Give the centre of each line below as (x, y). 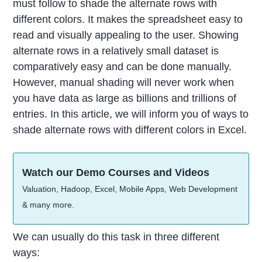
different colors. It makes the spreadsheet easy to (128, 20)
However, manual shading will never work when (124, 83)
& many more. (49, 204)
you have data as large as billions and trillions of (125, 99)
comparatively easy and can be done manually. (123, 67)
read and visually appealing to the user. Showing (126, 35)
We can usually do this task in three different (116, 237)
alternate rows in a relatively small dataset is (116, 51)
